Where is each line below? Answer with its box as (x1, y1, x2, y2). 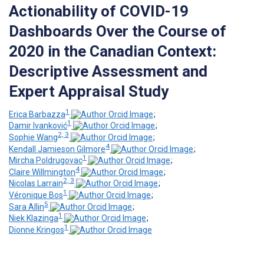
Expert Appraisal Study (9, 82, 169, 100)
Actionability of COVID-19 (9, 2, 189, 20)
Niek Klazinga (9, 213, 58, 223)
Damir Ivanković (9, 121, 67, 131)
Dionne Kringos (9, 225, 64, 235)
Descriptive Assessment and (9, 62, 207, 80)
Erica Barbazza (9, 109, 65, 119)
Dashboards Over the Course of (9, 22, 226, 40)
